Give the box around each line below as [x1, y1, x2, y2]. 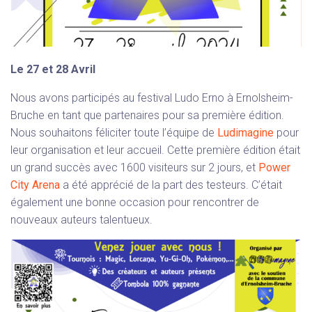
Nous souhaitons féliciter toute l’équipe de [10, 126, 217, 140]
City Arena [10, 178, 60, 192]
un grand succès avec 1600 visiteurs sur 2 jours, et [10, 161, 258, 175]
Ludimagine [217, 126, 276, 140]
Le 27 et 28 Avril [10, 63, 95, 77]
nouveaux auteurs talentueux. [10, 213, 153, 227]
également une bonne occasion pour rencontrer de [10, 196, 259, 210]
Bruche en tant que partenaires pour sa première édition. [10, 109, 284, 123]
